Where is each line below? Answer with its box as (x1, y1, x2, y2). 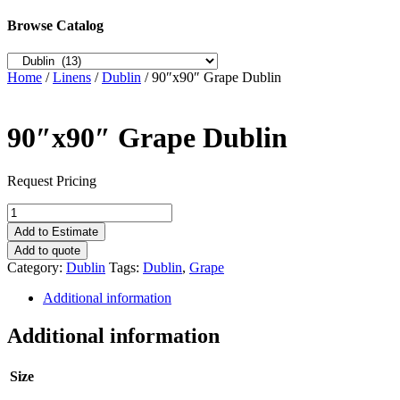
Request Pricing (7, 173, 96, 189)
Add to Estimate (14, 225, 98, 239)
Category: (7, 260, 66, 276)
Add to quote (14, 244, 80, 258)
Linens (53, 70, 91, 86)
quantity (6, 251, 52, 267)
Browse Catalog (7, 18, 104, 34)
